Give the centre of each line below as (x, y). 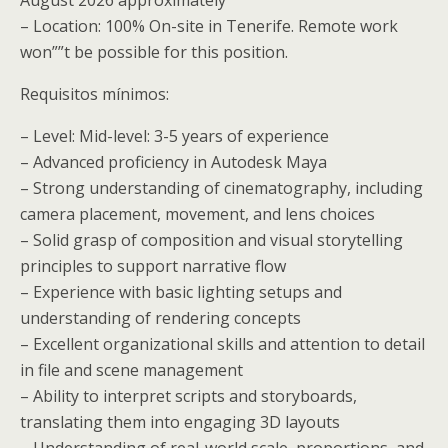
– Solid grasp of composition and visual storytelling (211, 239)
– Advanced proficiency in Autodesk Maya (173, 161)
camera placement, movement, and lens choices (197, 213)
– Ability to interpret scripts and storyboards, (188, 395)
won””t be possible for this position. (154, 51)
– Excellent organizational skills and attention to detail (222, 343)
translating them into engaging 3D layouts (180, 421)
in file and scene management (131, 369)
